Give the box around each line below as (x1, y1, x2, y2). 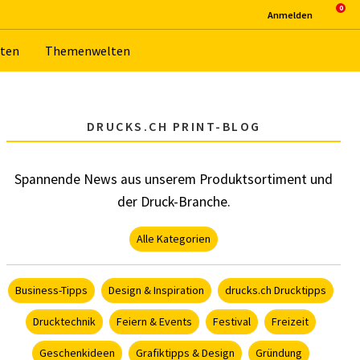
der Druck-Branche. (117, 193, 231, 211)
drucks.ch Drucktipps (224, 282, 326, 297)
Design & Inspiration (108, 282, 204, 297)
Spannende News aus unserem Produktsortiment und (14, 170, 333, 189)
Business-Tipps (14, 282, 88, 297)
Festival (212, 313, 251, 329)
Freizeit (271, 313, 309, 329)
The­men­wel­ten (45, 43, 130, 59)
